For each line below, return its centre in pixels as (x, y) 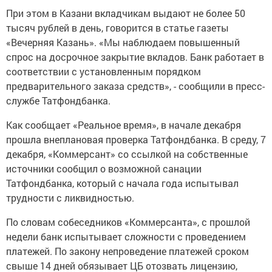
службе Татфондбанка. (58, 101)
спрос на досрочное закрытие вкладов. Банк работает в (135, 57)
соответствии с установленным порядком (104, 72)
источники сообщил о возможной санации (104, 169)
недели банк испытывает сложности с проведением (126, 237)
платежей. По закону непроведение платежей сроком (127, 251)
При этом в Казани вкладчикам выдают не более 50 (126, 13)
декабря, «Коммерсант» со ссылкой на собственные (127, 154)
